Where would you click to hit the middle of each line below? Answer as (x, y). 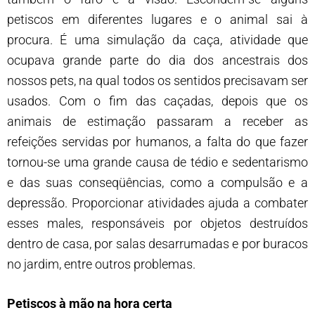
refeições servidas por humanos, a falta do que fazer (157, 141)
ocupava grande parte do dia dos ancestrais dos (157, 60)
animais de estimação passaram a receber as (157, 121)
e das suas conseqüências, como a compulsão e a (157, 182)
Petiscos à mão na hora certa (90, 303)
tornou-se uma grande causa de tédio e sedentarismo (157, 162)
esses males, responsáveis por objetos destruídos (157, 223)
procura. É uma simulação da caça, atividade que (157, 39)
